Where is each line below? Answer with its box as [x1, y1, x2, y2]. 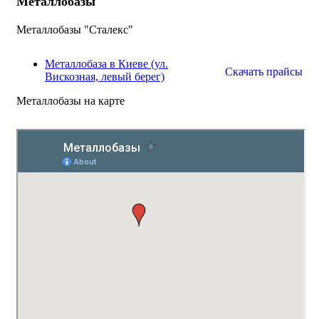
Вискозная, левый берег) [45, 70, 164, 83]
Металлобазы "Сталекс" [16, 23, 133, 36]
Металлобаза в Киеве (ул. [45, 58, 168, 70]
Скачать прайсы [225, 66, 303, 78]
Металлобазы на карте [16, 95, 125, 107]
